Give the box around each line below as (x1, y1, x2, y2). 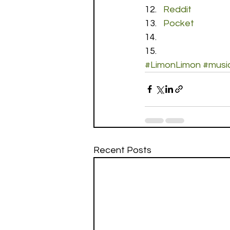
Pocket (163, 18, 194, 28)
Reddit (163, 4, 191, 14)
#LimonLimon (145, 60, 201, 70)
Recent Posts (93, 145, 151, 155)
